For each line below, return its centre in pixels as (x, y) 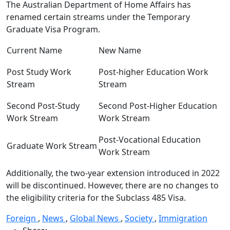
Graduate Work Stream (52, 146)
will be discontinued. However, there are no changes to (112, 185)
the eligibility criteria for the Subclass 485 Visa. (96, 198)
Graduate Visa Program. (53, 29)
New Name (120, 50)
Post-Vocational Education (150, 140)
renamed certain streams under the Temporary (98, 17)
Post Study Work (39, 72)
